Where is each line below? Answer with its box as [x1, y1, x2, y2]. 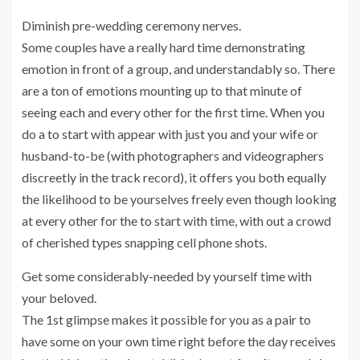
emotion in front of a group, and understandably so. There [22, 60, 335, 76]
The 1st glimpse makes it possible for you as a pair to [22, 311, 311, 327]
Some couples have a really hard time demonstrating [22, 39, 305, 55]
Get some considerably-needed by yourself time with [22, 268, 312, 284]
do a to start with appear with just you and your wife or [22, 125, 318, 141]
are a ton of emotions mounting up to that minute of [22, 82, 302, 98]
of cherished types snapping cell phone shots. [22, 234, 267, 250]
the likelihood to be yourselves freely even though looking [22, 190, 337, 207]
